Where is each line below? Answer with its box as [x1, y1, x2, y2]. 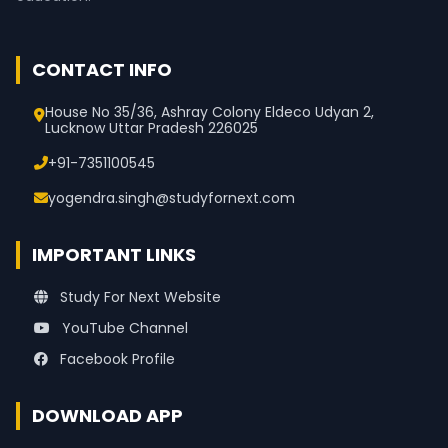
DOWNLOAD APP [32, 403, 183, 428]
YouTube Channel [57, 317, 188, 338]
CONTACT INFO [32, 57, 172, 82]
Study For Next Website [55, 286, 221, 307]
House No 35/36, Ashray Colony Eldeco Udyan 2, [44, 101, 374, 122]
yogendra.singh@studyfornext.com [47, 187, 295, 208]
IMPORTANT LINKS [32, 242, 196, 267]
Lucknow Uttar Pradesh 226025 [44, 117, 258, 138]
